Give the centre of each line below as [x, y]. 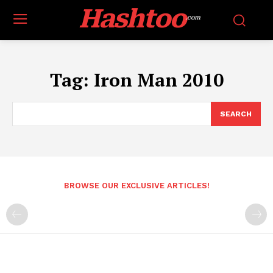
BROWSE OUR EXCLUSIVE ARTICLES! [136, 186]
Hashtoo [132, 19]
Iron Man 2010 [158, 80]
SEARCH [236, 114]
